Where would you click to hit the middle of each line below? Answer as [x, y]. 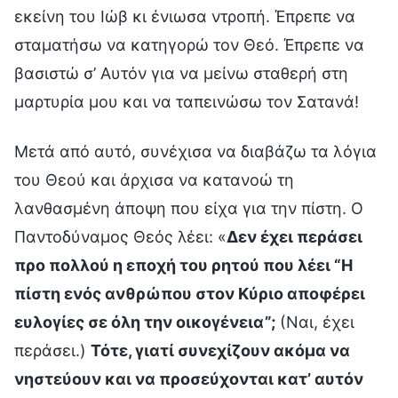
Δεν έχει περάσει [295, 236]
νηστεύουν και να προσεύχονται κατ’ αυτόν [189, 378]
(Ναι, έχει [315, 322]
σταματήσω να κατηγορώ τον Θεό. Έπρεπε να [189, 44]
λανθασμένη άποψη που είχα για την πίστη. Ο [189, 208]
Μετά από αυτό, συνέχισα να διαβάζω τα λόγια [195, 151]
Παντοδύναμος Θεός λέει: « [120, 236]
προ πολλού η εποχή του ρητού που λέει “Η [183, 265]
